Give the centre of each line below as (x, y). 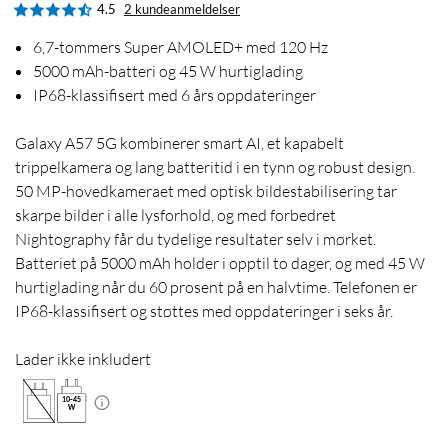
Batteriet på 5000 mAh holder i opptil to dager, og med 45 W (220, 263)
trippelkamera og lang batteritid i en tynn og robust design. (215, 167)
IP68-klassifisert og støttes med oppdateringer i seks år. (204, 311)
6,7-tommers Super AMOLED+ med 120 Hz (180, 47)
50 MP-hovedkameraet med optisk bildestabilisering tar (206, 191)
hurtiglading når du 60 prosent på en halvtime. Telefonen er (216, 287)
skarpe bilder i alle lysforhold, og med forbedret (175, 215)
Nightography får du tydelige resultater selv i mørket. (195, 239)
